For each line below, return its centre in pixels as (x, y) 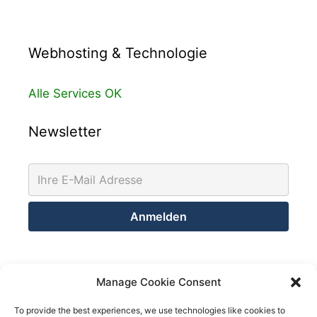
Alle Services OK (75, 94)
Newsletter (65, 131)
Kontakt (54, 270)
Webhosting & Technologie (118, 53)
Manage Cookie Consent (158, 282)
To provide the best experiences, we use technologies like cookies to (150, 310)
